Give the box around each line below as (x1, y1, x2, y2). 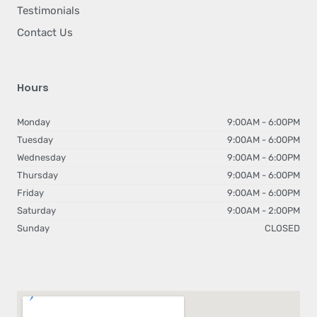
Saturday (17, 204, 56, 216)
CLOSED (265, 222, 300, 234)
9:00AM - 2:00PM (227, 204, 300, 216)
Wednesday (17, 151, 66, 163)
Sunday (17, 222, 50, 234)
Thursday (17, 169, 58, 180)
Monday (17, 116, 50, 127)
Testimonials (17, 4, 80, 18)
